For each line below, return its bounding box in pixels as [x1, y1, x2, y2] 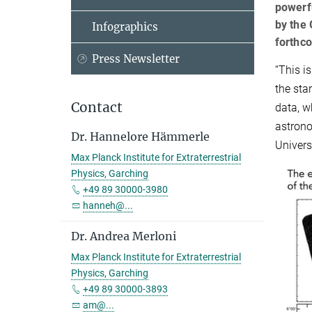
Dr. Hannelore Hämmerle [71, 130, 210, 143]
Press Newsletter [92, 52, 180, 65]
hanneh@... [83, 200, 133, 211]
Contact [71, 99, 123, 116]
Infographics [92, 20, 158, 33]
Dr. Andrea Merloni [71, 229, 176, 243]
